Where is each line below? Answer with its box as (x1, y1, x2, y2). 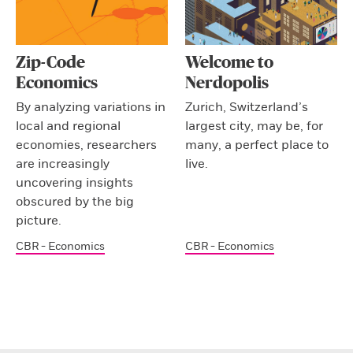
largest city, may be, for (185, 118, 324, 135)
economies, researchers (16, 137, 157, 154)
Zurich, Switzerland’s (185, 99, 309, 116)
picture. (16, 213, 61, 229)
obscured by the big (16, 194, 134, 210)
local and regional (16, 118, 121, 135)
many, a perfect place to (185, 137, 329, 154)
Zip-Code (16, 54, 85, 72)
